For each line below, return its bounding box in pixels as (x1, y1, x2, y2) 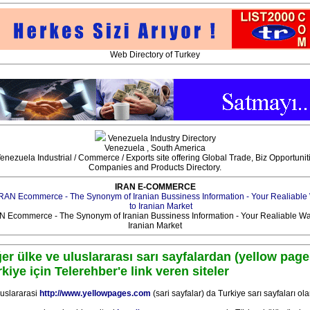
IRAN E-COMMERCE (114, 182, 196, 192)
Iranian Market (128, 221, 182, 230)
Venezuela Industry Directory (105, 134, 216, 143)
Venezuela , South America (104, 143, 206, 153)
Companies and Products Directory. (89, 163, 221, 172)
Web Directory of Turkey (110, 50, 200, 60)
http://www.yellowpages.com (39, 289, 151, 298)
